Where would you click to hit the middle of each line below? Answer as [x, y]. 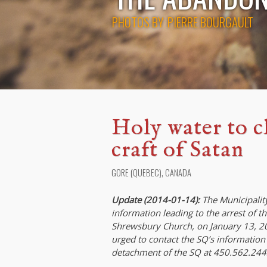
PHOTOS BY [138, 22]
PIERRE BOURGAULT [210, 22]
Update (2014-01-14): [156, 200]
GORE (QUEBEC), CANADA [151, 173]
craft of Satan [178, 150]
